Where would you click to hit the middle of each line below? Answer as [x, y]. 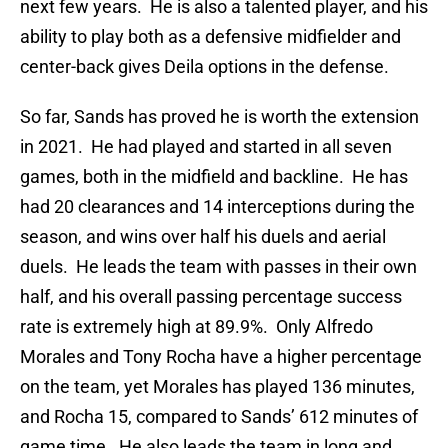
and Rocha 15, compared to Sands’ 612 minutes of [219, 417]
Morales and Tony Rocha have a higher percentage [221, 357]
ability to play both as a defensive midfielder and [210, 37]
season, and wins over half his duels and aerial [203, 237]
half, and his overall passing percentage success [211, 297]
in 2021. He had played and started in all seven [206, 147]
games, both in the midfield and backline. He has [214, 177]
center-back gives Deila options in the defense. [204, 67]
